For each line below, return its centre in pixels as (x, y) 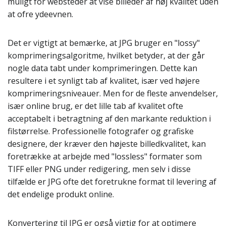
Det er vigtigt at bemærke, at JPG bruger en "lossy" (104, 43)
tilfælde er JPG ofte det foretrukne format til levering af (112, 182)
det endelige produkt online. (61, 194)
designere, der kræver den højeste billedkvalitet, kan (107, 144)
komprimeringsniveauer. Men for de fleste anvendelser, (113, 93)
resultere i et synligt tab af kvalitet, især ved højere (104, 81)
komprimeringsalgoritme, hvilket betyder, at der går (106, 55)
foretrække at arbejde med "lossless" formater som (105, 156)
